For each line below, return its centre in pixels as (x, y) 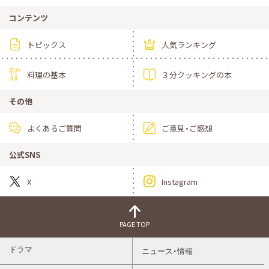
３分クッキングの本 (197, 74)
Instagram (180, 181)
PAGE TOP (134, 224)
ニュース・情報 (167, 252)
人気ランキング (189, 44)
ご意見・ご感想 (187, 128)
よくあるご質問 (54, 128)
